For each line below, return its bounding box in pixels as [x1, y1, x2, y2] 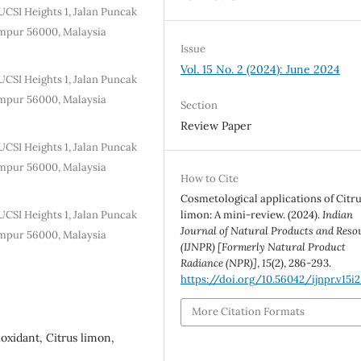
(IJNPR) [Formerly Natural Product [180, 240, 346, 254]
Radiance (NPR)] [180, 256, 258, 270]
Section [180, 98, 218, 112]
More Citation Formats [192, 305, 305, 319]
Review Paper [180, 118, 252, 133]
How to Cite [180, 172, 239, 185]
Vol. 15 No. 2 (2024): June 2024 [180, 61, 341, 77]
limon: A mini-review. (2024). [180, 208, 323, 222]
